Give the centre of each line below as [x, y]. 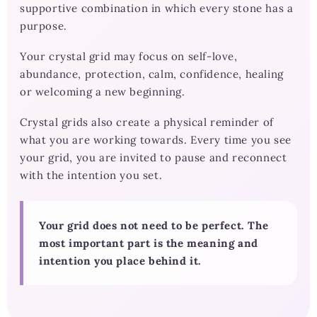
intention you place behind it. [121, 261]
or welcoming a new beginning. [103, 92]
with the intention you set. [91, 175]
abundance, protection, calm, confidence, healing [152, 74]
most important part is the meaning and [149, 243]
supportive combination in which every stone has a [157, 8]
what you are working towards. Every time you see [156, 140]
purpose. [44, 26]
